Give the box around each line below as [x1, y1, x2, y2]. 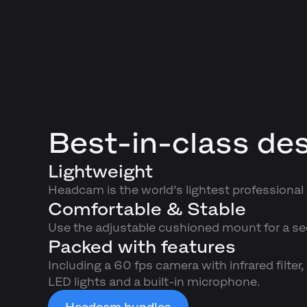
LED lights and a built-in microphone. [47, 275, 260, 289]
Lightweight [47, 161, 153, 182]
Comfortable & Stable [47, 199, 246, 219]
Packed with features [47, 236, 236, 257]
